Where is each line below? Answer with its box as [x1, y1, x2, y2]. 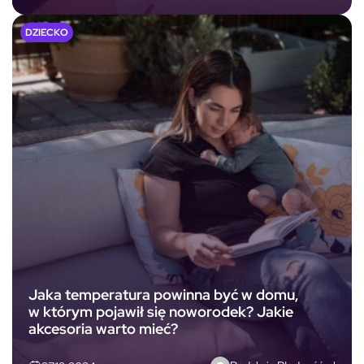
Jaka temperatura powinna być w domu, [28, 284, 299, 304]
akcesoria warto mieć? [28, 318, 178, 338]
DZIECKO [25, 25, 68, 39]
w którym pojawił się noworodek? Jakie [28, 301, 293, 321]
